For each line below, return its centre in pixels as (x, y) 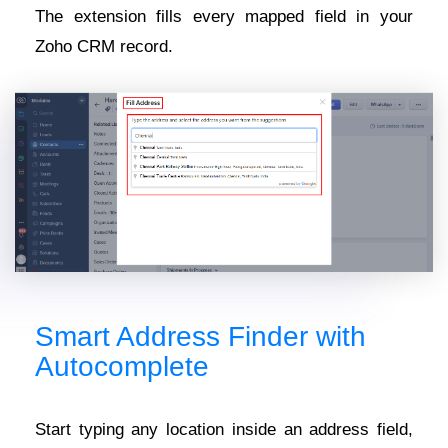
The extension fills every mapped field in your (224, 17)
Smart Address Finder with (200, 336)
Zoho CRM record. (104, 47)
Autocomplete (122, 366)
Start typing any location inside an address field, (224, 429)
